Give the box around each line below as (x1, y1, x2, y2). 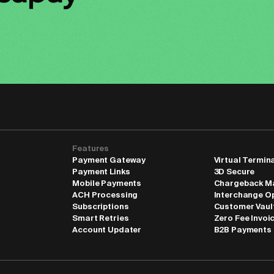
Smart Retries (72, 213, 129, 223)
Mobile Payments (72, 179, 142, 188)
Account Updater (72, 225, 142, 234)
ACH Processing (72, 190, 138, 199)
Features (72, 144, 109, 153)
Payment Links (72, 167, 130, 176)
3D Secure (213, 167, 255, 176)
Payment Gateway (72, 155, 146, 165)
